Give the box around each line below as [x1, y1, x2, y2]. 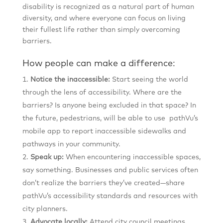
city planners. [22, 206, 68, 213]
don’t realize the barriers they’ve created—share [22, 180, 185, 187]
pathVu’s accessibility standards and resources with [22, 193, 198, 200]
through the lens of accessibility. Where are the [22, 89, 182, 96]
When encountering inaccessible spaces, [63, 154, 201, 161]
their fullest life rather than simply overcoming [22, 26, 180, 33]
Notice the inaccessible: [30, 76, 110, 83]
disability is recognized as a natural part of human [22, 3, 194, 10]
